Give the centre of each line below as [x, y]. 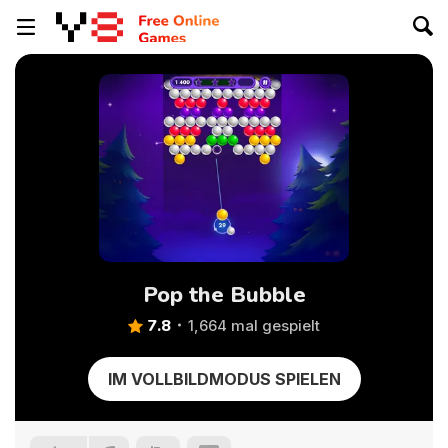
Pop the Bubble [224, 295]
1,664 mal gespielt [254, 325]
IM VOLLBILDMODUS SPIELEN [224, 379]
